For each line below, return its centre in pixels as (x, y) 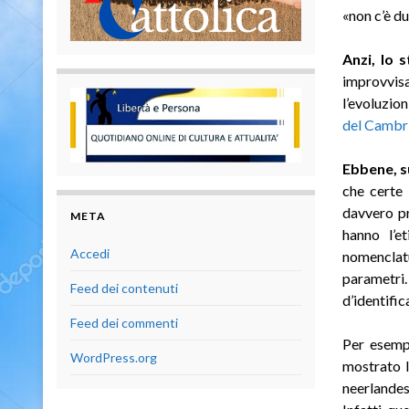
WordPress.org (114, 358)
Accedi (90, 254)
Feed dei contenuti (124, 288)
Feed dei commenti (124, 323)
